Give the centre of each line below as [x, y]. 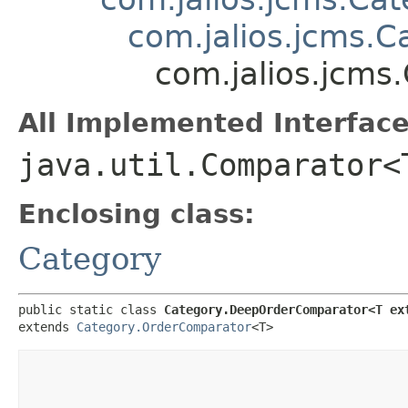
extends [47, 326]
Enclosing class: [137, 214]
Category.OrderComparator [164, 326]
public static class [91, 309]
